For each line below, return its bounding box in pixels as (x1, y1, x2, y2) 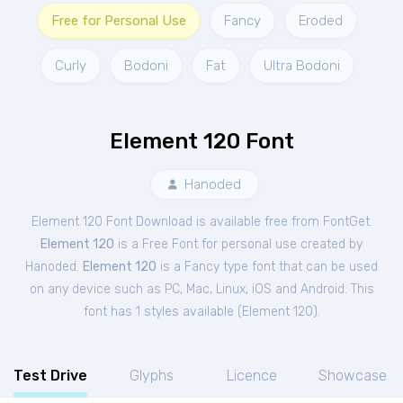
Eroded (299, 13, 343, 29)
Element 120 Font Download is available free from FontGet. (31, 214, 372, 229)
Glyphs (129, 367, 174, 384)
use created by (275, 237, 363, 252)
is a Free (114, 237, 172, 252)
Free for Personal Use (51, 13, 186, 29)
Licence (227, 367, 277, 384)
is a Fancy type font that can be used (157, 259, 378, 274)
